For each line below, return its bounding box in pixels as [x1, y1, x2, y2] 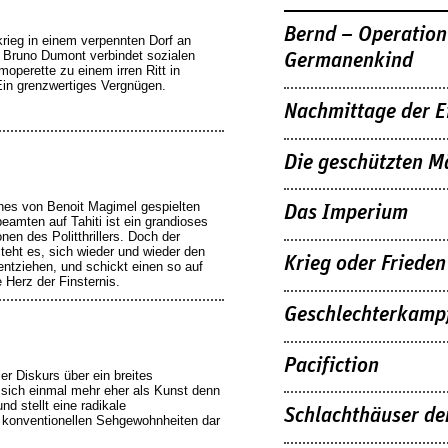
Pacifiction [284, 354, 379, 377]
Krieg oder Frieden [284, 253, 446, 275]
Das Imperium [284, 202, 408, 225]
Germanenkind [284, 50, 413, 72]
